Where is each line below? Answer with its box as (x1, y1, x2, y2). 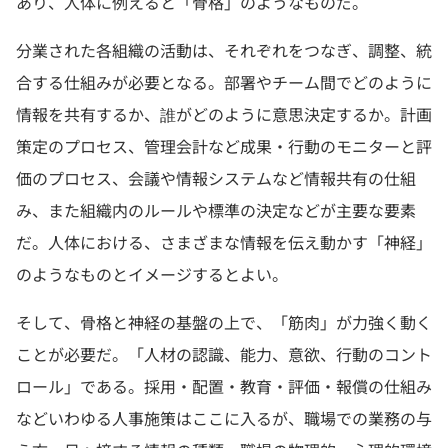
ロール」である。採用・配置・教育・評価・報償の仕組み (16, 375, 432, 398)
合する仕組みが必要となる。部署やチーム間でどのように (16, 71, 432, 94)
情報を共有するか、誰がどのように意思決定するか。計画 (16, 103, 432, 126)
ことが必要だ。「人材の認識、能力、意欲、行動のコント (16, 343, 432, 366)
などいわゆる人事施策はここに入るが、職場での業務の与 (16, 407, 432, 430)
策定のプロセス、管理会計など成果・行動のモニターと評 (16, 135, 432, 158)
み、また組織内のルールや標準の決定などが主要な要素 (16, 199, 416, 222)
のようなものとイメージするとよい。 (16, 263, 288, 286)
